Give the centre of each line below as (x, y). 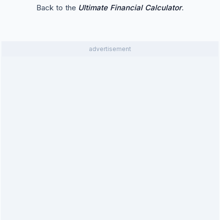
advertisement (110, 49)
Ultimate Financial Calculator (130, 7)
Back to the (57, 7)
